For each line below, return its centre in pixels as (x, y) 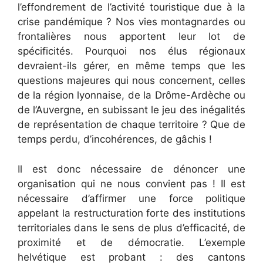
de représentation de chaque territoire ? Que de (131, 125)
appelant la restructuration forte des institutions (131, 213)
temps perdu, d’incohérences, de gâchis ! (115, 139)
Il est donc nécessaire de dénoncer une (131, 169)
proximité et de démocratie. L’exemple (131, 242)
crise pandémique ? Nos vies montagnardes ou (131, 22)
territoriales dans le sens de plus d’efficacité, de (131, 227)
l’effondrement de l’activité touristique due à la (131, 7)
